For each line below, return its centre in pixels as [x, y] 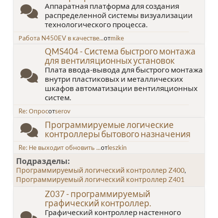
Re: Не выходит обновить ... [60, 147]
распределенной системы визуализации [119, 15]
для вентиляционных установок [110, 61]
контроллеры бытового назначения [118, 134]
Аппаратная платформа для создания [112, 6]
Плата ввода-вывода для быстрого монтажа [124, 70]
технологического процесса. [96, 24]
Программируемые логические [109, 125]
